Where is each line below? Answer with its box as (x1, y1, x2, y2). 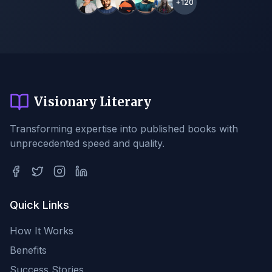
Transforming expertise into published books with (10, 123, 238, 135)
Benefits (10, 244, 47, 256)
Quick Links (10, 199, 69, 211)
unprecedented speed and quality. (10, 137, 165, 149)
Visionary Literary (34, 94, 151, 109)
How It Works (10, 225, 73, 237)
